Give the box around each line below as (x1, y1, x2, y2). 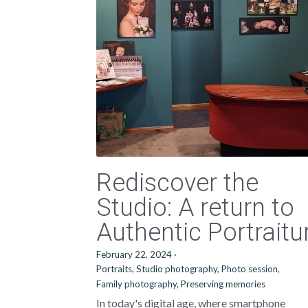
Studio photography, (136, 263, 220, 274)
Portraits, (96, 263, 135, 274)
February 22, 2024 (96, 249, 173, 260)
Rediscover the (96, 168, 259, 197)
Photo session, (221, 263, 280, 274)
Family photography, (96, 278, 179, 289)
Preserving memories (181, 278, 266, 289)
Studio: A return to (96, 193, 295, 222)
